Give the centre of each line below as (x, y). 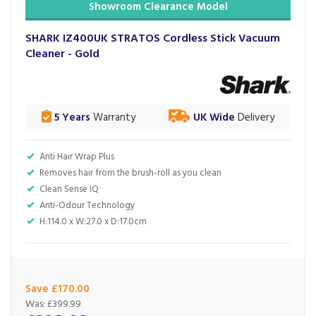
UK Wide (214, 118)
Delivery (254, 118)
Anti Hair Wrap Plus (77, 157)
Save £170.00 (57, 289)
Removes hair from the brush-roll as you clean (130, 173)
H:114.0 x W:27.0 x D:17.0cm (93, 222)
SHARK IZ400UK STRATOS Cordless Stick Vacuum (153, 39)
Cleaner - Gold (62, 54)
